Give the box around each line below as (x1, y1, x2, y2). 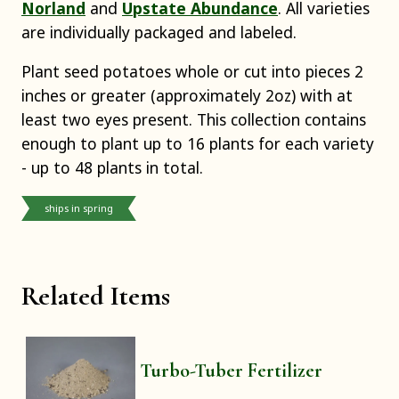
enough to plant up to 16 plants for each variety (21, 133, 374, 155)
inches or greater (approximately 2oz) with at (21, 85, 353, 107)
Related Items (21, 279, 170, 313)
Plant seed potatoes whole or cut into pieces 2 (21, 61, 363, 83)
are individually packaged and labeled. (21, 21, 297, 43)
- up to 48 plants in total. (21, 157, 203, 179)
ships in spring (45, 200, 113, 215)
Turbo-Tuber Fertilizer (140, 359, 323, 383)
